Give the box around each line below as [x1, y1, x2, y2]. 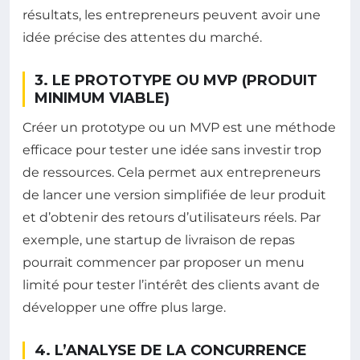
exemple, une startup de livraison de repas [22, 232, 295, 248]
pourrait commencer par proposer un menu [22, 255, 305, 271]
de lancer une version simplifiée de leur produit [22, 187, 326, 203]
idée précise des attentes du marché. [22, 30, 262, 46]
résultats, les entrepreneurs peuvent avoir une [22, 7, 321, 23]
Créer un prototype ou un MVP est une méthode [22, 120, 336, 136]
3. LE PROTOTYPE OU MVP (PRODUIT [35, 72, 317, 90]
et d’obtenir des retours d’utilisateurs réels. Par [22, 210, 321, 226]
